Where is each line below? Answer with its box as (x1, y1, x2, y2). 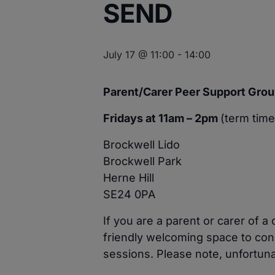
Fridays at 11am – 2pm (103, 111, 220, 125)
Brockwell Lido (103, 137, 180, 151)
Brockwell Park (103, 154, 182, 168)
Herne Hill (103, 171, 154, 184)
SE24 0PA (103, 187, 155, 201)
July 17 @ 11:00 (103, 48, 174, 61)
